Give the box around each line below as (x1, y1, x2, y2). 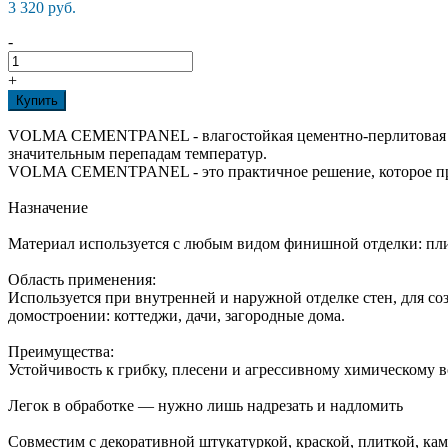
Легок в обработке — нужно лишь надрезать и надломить (8, 397, 403, 415)
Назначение (8, 199, 88, 217)
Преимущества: (8, 343, 114, 361)
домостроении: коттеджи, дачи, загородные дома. (8, 307, 345, 325)
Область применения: (8, 271, 156, 289)
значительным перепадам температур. (8, 145, 267, 163)
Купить (16, 93, 58, 109)
